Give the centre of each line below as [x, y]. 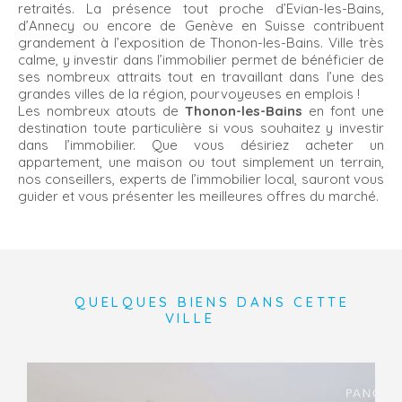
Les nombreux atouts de [101, 111]
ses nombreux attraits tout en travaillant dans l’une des [201, 77]
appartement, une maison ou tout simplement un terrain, [201, 162]
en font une [343, 111]
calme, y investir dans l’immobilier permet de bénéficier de [201, 60]
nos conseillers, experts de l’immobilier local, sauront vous [201, 179]
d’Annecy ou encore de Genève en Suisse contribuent [201, 26]
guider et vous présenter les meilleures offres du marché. [198, 196]
